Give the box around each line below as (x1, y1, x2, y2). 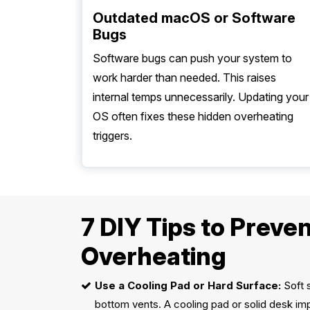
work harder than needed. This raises (93, 71, 276, 84)
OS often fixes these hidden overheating (93, 109, 293, 123)
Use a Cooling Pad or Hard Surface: (95, 279, 281, 292)
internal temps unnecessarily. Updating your (93, 90, 309, 104)
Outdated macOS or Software (93, 10, 295, 26)
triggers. (93, 129, 132, 143)
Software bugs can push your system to (93, 51, 292, 65)
